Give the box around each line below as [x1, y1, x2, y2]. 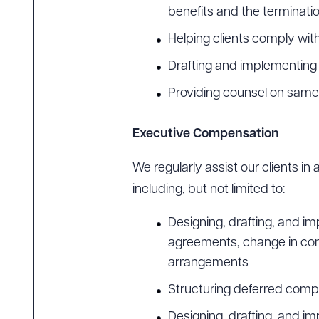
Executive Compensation [132, 127, 279, 141]
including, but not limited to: [132, 183, 285, 197]
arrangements [168, 256, 249, 270]
